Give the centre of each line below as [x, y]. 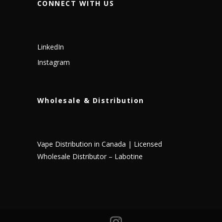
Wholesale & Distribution [90, 101]
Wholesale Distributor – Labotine [90, 157]
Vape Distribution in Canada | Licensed [99, 144]
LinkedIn [50, 47]
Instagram [53, 62]
